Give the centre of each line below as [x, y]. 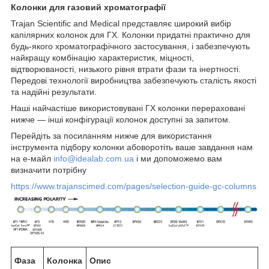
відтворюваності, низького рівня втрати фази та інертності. [126, 69]
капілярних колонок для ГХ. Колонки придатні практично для [131, 35]
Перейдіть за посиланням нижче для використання [111, 135]
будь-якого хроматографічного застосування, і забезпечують [130, 46]
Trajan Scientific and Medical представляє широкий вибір [121, 23]
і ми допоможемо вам [178, 158]
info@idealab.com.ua [94, 158]
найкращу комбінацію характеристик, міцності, [102, 57]
